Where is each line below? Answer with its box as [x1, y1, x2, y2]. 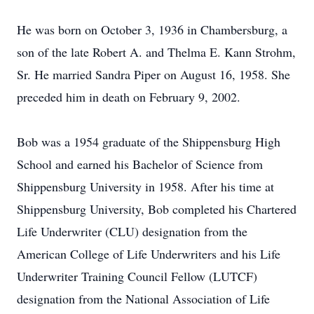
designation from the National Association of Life [17, 290, 270, 307]
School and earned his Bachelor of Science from [17, 156, 263, 172]
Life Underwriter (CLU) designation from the [17, 223, 247, 240]
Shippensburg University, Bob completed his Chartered [17, 200, 296, 217]
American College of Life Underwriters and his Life [17, 245, 280, 262]
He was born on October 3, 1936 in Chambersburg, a [17, 21, 287, 38]
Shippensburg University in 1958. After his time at [17, 178, 274, 195]
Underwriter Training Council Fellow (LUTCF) [17, 268, 257, 285]
